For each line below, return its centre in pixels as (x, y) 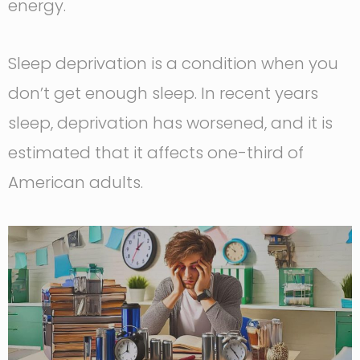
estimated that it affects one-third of (156, 153)
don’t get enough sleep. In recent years (163, 94)
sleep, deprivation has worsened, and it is (170, 123)
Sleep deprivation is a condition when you (173, 64)
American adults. (76, 183)
